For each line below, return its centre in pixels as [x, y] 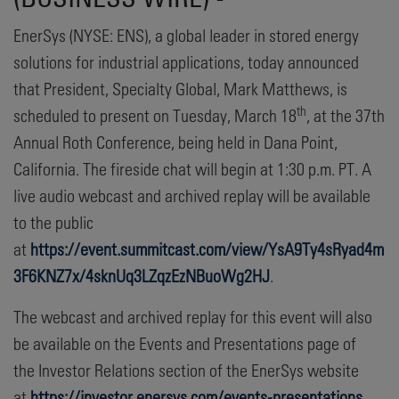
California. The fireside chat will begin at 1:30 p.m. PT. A [192, 168]
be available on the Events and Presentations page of [185, 343]
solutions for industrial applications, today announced [186, 61]
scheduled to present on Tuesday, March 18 [155, 115]
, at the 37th [346, 115]
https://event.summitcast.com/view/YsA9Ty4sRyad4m [207, 248]
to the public [53, 222]
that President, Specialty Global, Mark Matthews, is [180, 88]
